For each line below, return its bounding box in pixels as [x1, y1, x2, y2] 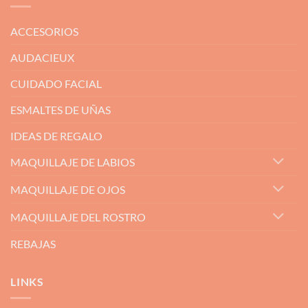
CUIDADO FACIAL [10, 76, 102, 90]
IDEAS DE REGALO [10, 129, 102, 142]
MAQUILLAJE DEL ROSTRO [10, 210, 146, 224]
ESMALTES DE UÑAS [10, 102, 111, 116]
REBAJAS [10, 236, 56, 250]
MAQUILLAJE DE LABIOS [10, 155, 135, 169]
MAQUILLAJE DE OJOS [10, 183, 125, 197]
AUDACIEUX [10, 50, 74, 64]
